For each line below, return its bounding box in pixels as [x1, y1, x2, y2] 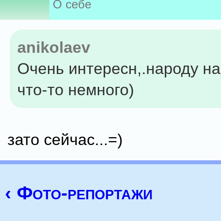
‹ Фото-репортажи [5, 183, 152, 203]
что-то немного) [17, 81, 134, 99]
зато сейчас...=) [7, 131, 123, 148]
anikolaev [17, 38, 90, 56]
